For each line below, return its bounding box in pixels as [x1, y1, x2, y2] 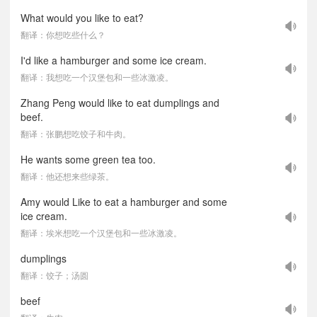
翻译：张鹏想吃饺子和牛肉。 [21, 127, 131, 139]
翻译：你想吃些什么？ [21, 28, 105, 40]
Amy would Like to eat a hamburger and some [21, 195, 227, 209]
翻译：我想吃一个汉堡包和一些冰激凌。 [21, 71, 173, 83]
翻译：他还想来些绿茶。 [21, 170, 114, 182]
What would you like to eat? [21, 11, 144, 25]
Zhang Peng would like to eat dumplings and [21, 96, 219, 110]
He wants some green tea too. [21, 152, 156, 166]
